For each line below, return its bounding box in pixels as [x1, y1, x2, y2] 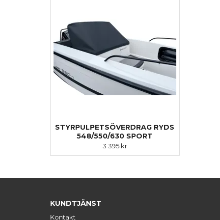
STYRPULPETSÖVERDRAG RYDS [55, 123, 175, 132]
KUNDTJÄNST [50, 199, 102, 208]
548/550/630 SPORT [77, 132, 153, 140]
